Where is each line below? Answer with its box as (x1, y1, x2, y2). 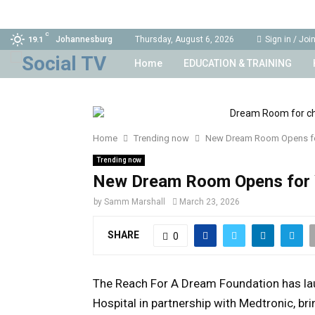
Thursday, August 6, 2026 (135, 34, 234, 44)
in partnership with (136, 295, 239, 310)
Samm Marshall (104, 197, 165, 207)
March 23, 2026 (179, 197, 240, 207)
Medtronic (239, 295, 293, 310)
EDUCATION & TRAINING (184, 58, 292, 69)
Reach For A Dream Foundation (115, 276, 279, 290)
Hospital (93, 295, 136, 310)
